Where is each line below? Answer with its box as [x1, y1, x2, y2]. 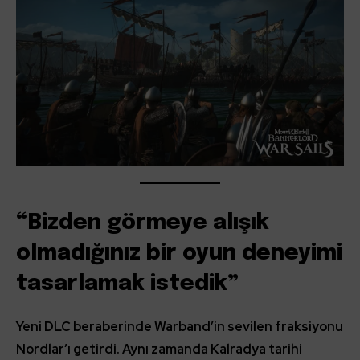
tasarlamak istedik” [16, 272, 239, 295]
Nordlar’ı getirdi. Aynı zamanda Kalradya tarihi [16, 340, 302, 358]
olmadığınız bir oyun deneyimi [16, 242, 342, 264]
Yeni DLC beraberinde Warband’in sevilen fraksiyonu [16, 317, 343, 335]
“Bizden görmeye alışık [16, 211, 269, 234]
